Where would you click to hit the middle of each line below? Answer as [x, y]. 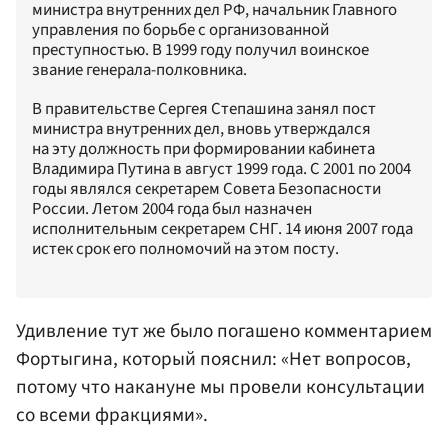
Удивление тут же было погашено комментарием [224, 330]
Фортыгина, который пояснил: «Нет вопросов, [213, 358]
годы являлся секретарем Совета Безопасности [206, 189]
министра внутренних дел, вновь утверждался [201, 129]
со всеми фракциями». [112, 414]
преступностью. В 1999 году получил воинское [200, 50]
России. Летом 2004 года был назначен [172, 209]
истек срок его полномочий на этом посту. [185, 249]
